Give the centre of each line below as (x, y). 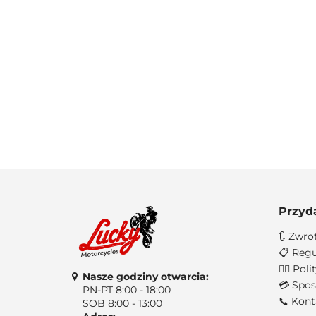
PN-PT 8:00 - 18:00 (127, 290)
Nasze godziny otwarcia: (146, 276)
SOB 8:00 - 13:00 (122, 303)
